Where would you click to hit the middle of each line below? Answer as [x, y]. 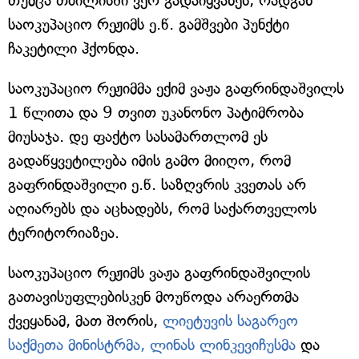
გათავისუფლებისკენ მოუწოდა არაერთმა [153, 297]
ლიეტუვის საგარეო [230, 321]
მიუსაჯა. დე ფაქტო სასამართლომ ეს [138, 137]
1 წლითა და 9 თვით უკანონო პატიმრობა [156, 113]
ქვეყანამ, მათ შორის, [85, 321]
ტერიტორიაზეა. [64, 233]
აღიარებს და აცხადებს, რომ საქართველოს [162, 209]
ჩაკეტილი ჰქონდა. [74, 48]
